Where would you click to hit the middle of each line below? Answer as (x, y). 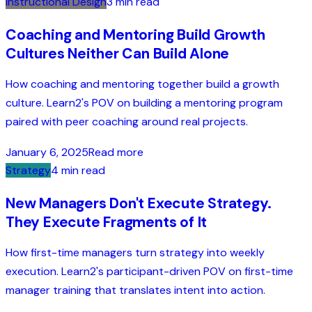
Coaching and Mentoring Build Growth (135, 34)
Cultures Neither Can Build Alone (118, 53)
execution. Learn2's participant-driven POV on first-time (149, 272)
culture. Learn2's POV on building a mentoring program (144, 102)
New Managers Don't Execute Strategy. (139, 204)
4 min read (78, 171)
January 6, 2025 (47, 153)
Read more (116, 153)
